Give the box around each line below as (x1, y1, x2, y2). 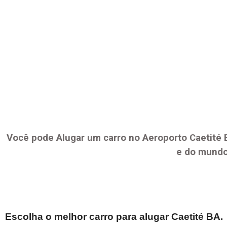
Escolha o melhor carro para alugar (5, 211, 171, 222)
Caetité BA (171, 211, 220, 222)
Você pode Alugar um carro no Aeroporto (6, 132, 190, 144)
